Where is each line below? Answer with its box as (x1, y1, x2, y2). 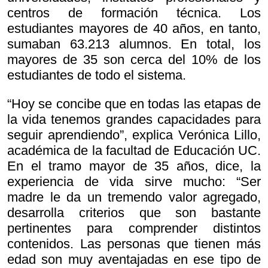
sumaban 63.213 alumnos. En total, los (7, 36, 261, 52)
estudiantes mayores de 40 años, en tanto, (7, 21, 261, 36)
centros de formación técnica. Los (7, 5, 261, 21)
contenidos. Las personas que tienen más (7, 236, 261, 252)
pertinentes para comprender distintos (7, 221, 261, 236)
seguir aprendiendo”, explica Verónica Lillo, (7, 127, 261, 143)
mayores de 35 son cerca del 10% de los (7, 52, 261, 68)
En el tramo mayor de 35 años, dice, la (7, 159, 261, 174)
